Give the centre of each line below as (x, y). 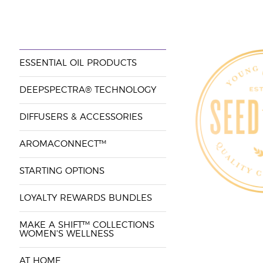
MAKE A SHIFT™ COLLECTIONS (87, 225)
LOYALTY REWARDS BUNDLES (85, 198)
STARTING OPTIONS (62, 171)
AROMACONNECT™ (63, 144)
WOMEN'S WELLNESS (66, 234)
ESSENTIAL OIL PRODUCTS (78, 63)
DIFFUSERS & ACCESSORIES (81, 117)
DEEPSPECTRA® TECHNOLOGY (87, 90)
